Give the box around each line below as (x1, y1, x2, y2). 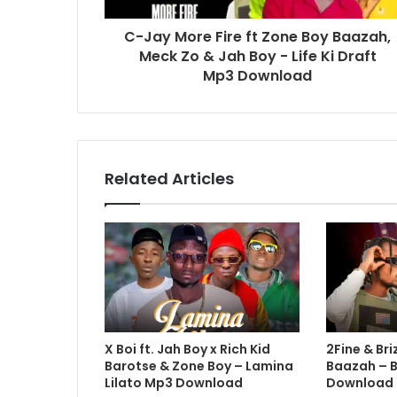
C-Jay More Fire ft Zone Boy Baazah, (124, 27, 391, 48)
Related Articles (105, 167, 234, 191)
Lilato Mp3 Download (105, 374, 243, 393)
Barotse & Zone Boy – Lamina (105, 357, 293, 376)
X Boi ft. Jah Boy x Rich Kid (105, 340, 270, 359)
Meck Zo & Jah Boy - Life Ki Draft (138, 46, 377, 67)
